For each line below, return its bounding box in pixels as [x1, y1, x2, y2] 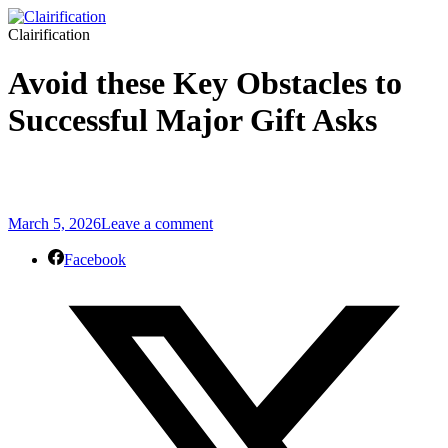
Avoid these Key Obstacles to [8, 65, 402, 102]
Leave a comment [101, 215, 213, 233]
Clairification [8, 26, 90, 43]
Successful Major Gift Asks [8, 102, 377, 139]
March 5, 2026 [8, 215, 101, 233]
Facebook [64, 251, 126, 269]
